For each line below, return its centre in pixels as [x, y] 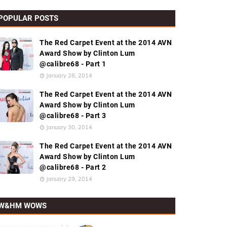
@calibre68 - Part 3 [73, 116]
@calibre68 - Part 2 [73, 167]
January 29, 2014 [69, 179]
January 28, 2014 [69, 75]
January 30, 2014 [69, 127]
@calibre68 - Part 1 [73, 64]
